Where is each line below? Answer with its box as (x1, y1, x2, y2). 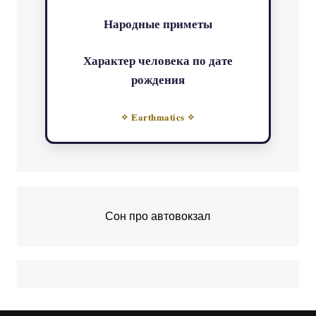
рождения (130, 71, 185, 89)
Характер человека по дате (83, 51, 233, 70)
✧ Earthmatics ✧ (121, 110, 195, 124)
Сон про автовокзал (105, 210, 211, 223)
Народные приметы (103, 15, 212, 33)
